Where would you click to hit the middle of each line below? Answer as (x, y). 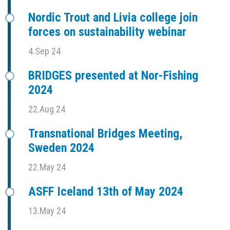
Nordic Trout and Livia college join (113, 17)
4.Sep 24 (44, 51)
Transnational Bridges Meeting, (106, 133)
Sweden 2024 (61, 148)
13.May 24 (47, 210)
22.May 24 (47, 167)
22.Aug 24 (47, 109)
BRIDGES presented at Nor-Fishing (113, 75)
